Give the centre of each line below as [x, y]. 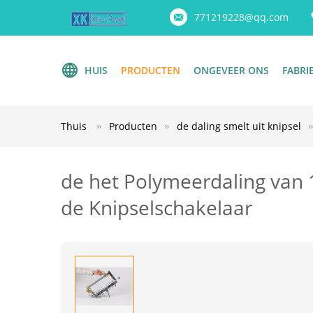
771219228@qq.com [241, 17]
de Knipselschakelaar [156, 208]
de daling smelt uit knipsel [239, 126]
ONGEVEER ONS [231, 70]
